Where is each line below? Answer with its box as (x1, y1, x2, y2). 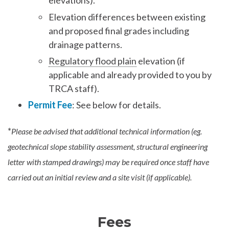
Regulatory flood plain (49, 55, 136, 66)
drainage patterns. (49, 38, 122, 50)
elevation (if (136, 55, 185, 66)
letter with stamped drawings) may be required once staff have (8, 156, 209, 167)
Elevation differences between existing (49, 11, 205, 22)
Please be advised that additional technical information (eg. (11, 126, 202, 136)
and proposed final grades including (49, 25, 189, 36)
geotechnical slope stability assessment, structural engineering (8, 141, 208, 151)
